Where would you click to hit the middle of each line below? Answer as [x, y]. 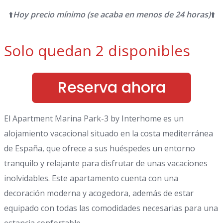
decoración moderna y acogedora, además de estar [99, 193]
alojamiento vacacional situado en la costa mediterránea [109, 134]
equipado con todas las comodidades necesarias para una [111, 208]
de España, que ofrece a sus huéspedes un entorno [100, 149]
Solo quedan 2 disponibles [97, 51]
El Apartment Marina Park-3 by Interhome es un [94, 119]
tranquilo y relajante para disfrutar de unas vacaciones [106, 164]
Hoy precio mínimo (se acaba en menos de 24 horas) [111, 15]
